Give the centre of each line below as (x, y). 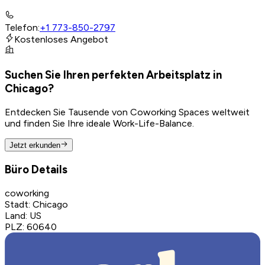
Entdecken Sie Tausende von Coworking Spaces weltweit (127, 112)
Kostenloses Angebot (61, 40)
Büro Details (36, 169)
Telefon (21, 28)
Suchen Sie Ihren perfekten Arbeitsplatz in (113, 75)
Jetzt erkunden (35, 146)
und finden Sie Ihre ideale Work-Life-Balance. (99, 123)
